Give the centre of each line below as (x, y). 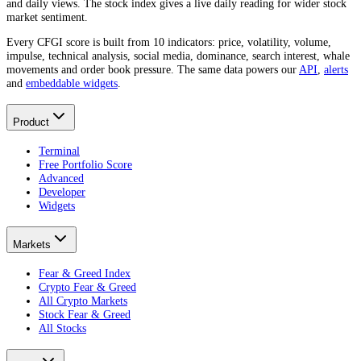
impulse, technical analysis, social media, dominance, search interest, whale (178, 56)
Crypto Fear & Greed (87, 286)
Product (31, 122)
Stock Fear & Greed (85, 314)
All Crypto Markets (83, 300)
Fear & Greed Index (85, 273)
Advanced (61, 178)
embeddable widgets (72, 83)
